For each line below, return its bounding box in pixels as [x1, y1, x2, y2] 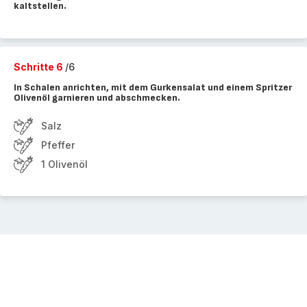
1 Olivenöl [41, 158, 88, 170]
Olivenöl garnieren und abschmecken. [14, 92, 180, 103]
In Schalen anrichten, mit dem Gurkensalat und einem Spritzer [14, 82, 292, 93]
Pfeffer [41, 139, 75, 151]
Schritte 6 [14, 61, 65, 73]
